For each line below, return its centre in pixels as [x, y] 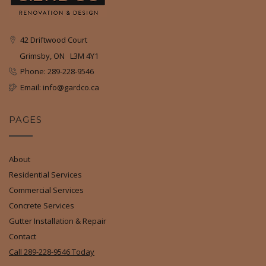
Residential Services [45, 175]
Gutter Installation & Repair [58, 221]
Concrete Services [42, 206]
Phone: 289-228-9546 [55, 72]
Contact [23, 237]
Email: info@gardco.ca [58, 88]
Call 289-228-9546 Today [52, 252]
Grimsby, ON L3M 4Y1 [54, 56]
